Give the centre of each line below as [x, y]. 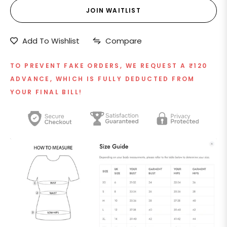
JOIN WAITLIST [113, 10]
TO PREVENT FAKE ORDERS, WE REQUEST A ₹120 [109, 65]
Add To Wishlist [51, 41]
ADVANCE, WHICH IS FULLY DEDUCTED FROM [103, 79]
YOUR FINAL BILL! [46, 92]
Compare [124, 41]
